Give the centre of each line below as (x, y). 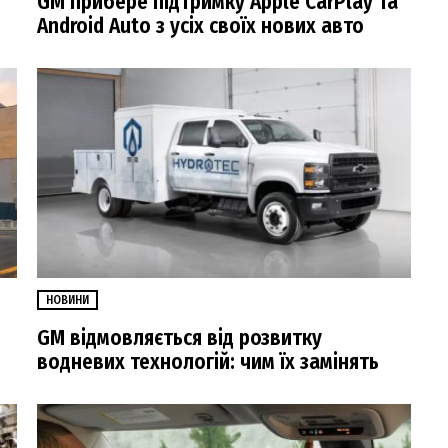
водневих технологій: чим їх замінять (208, 361)
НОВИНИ (67, 300)
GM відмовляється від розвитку (179, 337)
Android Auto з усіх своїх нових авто (200, 25)
